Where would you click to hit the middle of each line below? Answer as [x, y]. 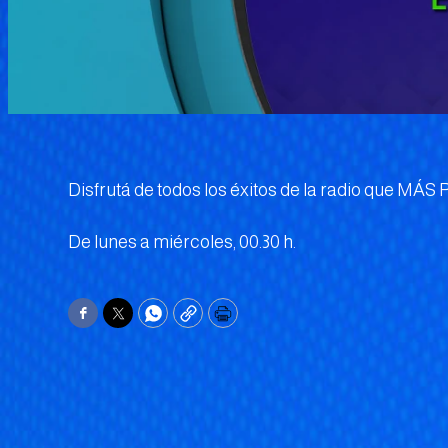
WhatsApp [194, 321]
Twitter [146, 321]
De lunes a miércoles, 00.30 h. [182, 242]
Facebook [121, 321]
